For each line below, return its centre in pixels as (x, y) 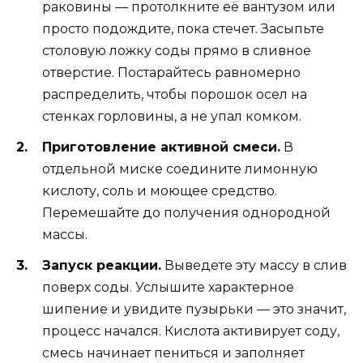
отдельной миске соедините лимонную (180, 169)
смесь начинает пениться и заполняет (173, 353)
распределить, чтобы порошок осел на (175, 94)
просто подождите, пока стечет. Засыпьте (183, 28)
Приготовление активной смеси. (161, 147)
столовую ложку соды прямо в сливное (177, 50)
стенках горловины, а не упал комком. (172, 116)
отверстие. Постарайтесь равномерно (171, 72)
